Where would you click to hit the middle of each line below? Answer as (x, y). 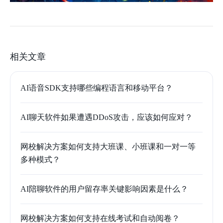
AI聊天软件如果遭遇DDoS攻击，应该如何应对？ (107, 117)
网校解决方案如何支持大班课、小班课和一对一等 (108, 146)
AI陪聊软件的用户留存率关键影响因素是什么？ (104, 189)
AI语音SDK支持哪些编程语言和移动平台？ (97, 88)
